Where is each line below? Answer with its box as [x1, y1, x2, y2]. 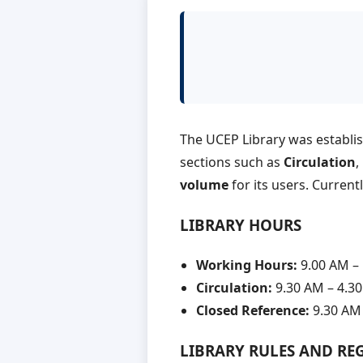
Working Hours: [196, 255, 297, 274]
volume [180, 176, 228, 194]
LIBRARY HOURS [180, 215, 301, 236]
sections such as [180, 153, 284, 172]
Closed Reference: [196, 301, 310, 319]
